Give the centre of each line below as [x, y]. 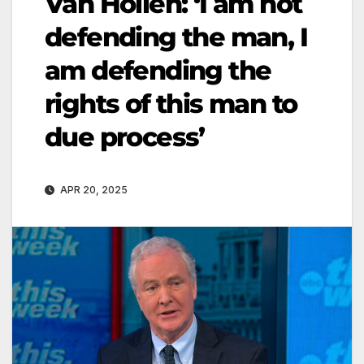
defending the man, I [176, 37]
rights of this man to [171, 103]
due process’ [125, 136]
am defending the [158, 70]
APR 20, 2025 [93, 189]
